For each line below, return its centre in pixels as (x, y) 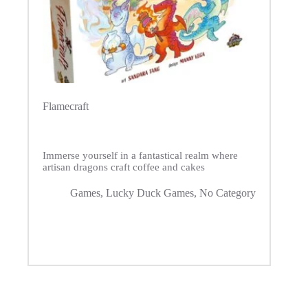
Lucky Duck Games (150, 193)
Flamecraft (66, 107)
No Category (228, 193)
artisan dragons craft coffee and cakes (124, 167)
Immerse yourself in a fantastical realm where (140, 156)
